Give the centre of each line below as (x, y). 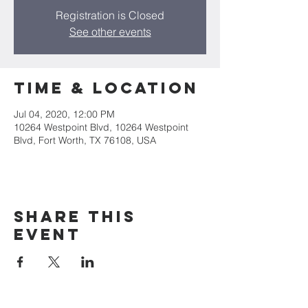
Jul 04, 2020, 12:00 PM (64, 114)
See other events (110, 32)
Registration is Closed (110, 15)
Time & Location (106, 88)
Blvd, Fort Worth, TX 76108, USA (85, 140)
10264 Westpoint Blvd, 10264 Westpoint (101, 127)
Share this (75, 217)
